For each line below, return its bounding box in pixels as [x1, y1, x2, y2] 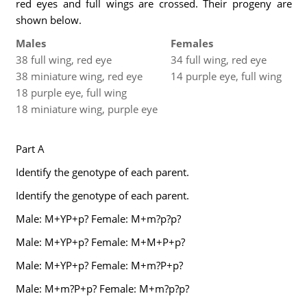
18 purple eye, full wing [15, 86, 127, 99]
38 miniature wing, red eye [15, 69, 143, 83]
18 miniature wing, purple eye [15, 102, 158, 116]
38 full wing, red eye [15, 53, 112, 66]
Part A [15, 142, 45, 156]
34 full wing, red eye [170, 53, 267, 66]
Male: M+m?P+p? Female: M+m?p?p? [15, 282, 189, 295]
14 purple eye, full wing [170, 69, 282, 83]
